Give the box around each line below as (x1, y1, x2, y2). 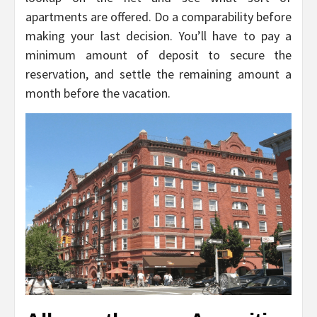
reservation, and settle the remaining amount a (25, 66, 292, 83)
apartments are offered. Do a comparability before (25, 8, 292, 25)
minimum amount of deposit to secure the (25, 47, 292, 64)
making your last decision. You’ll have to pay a (25, 28, 292, 45)
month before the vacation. (25, 85, 171, 102)
